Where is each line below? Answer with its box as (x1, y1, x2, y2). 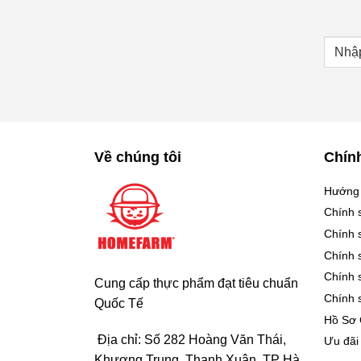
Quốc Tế (94, 296, 143, 310)
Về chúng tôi (94, 148, 181, 165)
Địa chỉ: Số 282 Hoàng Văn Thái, (94, 333, 286, 347)
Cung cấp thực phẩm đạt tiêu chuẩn (94, 276, 298, 290)
